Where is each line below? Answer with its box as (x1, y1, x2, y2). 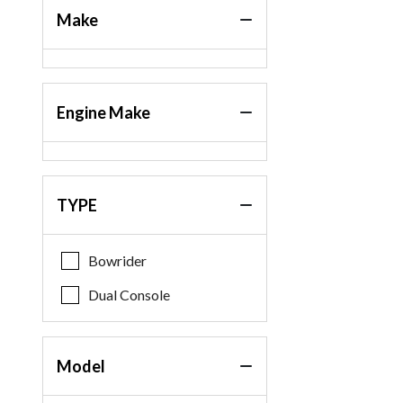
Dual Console (88, 286, 171, 303)
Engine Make (57, 103, 151, 122)
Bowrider (88, 252, 148, 269)
